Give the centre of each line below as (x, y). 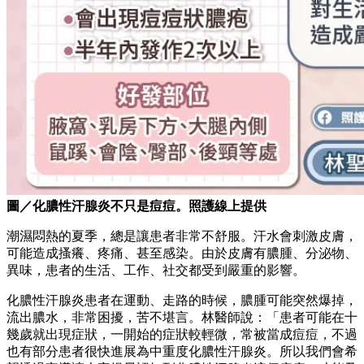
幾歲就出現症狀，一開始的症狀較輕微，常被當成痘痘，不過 (182, 334)
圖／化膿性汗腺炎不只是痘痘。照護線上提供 (136, 206)
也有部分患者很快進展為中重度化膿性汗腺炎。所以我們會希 (182, 351)
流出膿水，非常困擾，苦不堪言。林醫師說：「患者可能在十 (182, 317)
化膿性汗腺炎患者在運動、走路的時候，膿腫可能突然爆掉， (182, 300)
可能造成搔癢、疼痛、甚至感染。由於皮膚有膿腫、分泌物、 (182, 253)
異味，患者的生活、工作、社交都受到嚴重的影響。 (156, 270)
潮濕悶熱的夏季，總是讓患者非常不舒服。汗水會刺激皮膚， (182, 236)
